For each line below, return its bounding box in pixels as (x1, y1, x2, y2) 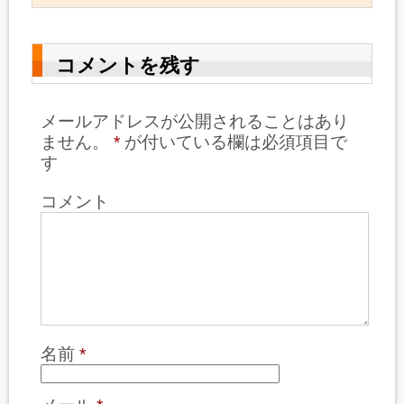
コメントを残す (56, 53, 200, 77)
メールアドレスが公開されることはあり (41, 111, 349, 131)
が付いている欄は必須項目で (120, 132, 347, 151)
